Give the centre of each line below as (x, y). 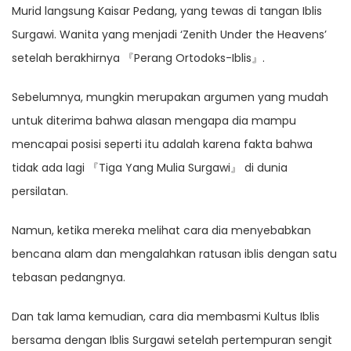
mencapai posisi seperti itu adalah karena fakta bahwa (162, 145)
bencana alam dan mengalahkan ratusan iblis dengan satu (174, 254)
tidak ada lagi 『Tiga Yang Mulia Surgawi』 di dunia (150, 168)
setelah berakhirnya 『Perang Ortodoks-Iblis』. (138, 58)
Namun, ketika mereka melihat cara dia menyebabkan (161, 231)
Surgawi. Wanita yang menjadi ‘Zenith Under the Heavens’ (169, 35)
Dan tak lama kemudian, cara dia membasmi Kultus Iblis (166, 317)
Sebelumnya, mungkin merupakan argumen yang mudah (170, 98)
